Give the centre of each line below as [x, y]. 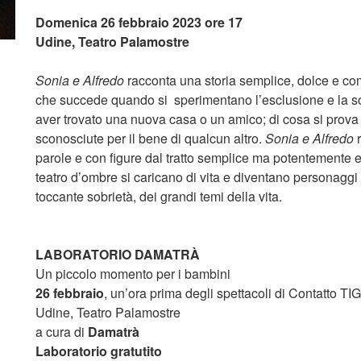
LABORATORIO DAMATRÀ [118, 254]
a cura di [62, 332]
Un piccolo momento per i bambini [133, 274]
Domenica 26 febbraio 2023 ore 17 [139, 22]
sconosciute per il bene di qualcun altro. [150, 138]
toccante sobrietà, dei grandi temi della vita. [159, 196]
